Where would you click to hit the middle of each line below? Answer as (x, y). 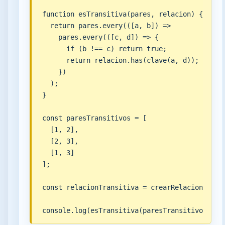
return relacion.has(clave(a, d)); (120, 61)
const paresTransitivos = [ (94, 118)
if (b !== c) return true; (104, 49)
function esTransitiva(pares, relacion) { (122, 14)
